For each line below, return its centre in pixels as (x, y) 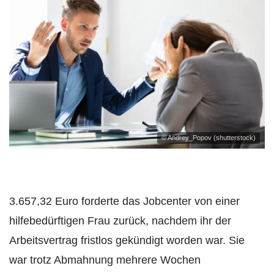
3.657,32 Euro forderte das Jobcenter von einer (124, 201)
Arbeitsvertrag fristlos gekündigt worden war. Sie (127, 240)
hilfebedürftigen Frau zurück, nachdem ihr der (120, 220)
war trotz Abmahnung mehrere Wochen (105, 260)
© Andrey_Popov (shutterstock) (209, 137)
